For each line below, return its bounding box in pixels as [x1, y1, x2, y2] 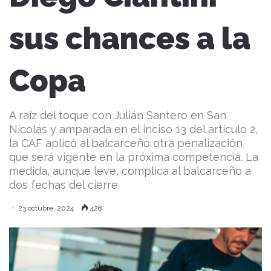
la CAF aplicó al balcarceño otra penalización [9, 137, 243, 150]
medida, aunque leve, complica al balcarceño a [9, 165, 251, 178]
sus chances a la [9, 21, 250, 57]
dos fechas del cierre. [9, 178, 120, 192]
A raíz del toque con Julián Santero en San [9, 109, 226, 122]
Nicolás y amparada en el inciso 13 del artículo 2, [9, 123, 258, 136]
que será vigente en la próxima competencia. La [9, 151, 258, 164]
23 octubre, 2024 [18, 204, 74, 213]
